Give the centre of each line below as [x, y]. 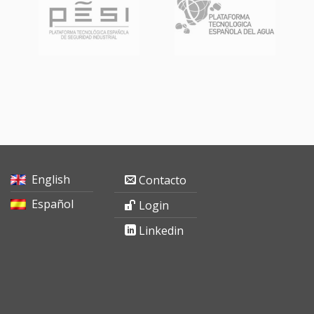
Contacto [163, 180]
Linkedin [162, 231]
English [51, 180]
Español [53, 204]
